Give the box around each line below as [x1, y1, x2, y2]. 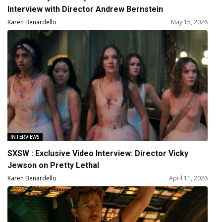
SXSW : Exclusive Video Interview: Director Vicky [7, 149, 189, 159]
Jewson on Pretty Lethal [7, 161, 100, 170]
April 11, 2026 [168, 174, 208, 183]
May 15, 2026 [170, 18, 208, 27]
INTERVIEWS [10, 133, 40, 141]
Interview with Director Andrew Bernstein [7, 4, 164, 14]
